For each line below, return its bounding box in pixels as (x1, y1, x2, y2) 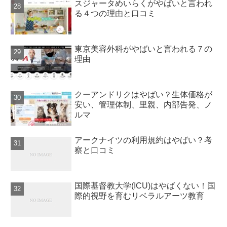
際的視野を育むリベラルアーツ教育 (74, 192, 205, 201)
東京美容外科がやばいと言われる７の (74, 45, 213, 54)
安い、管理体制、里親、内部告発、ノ (74, 100, 213, 109)
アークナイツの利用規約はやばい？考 (74, 136, 213, 145)
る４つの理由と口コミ (74, 9, 156, 18)
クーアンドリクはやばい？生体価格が (74, 90, 213, 99)
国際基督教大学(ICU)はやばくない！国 (74, 181, 216, 191)
